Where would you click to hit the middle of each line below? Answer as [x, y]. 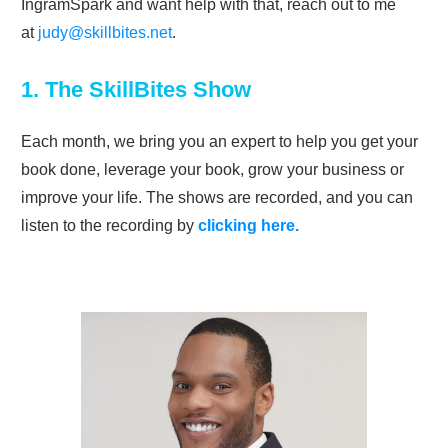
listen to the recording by [109, 226]
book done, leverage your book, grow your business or [212, 170]
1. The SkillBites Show [136, 90]
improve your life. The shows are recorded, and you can [217, 198]
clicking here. [248, 226]
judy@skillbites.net [105, 33]
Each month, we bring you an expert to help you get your [219, 142]
